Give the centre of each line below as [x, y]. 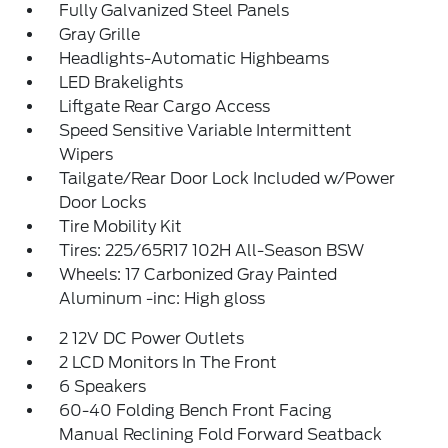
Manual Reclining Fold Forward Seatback [221, 434]
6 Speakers [103, 386]
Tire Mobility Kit [121, 226]
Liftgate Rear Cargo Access [165, 106]
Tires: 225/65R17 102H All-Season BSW [212, 250]
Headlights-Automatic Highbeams [194, 58]
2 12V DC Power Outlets [152, 338]
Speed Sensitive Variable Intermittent [206, 130]
